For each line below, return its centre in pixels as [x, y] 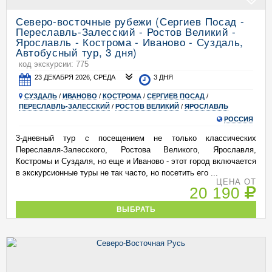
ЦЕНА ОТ [236, 182]
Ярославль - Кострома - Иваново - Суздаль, [130, 42]
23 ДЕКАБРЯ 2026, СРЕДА [75, 77]
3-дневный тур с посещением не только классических [136, 138]
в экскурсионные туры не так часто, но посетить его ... [117, 173]
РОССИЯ [239, 119]
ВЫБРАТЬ [136, 209]
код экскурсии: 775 [54, 64]
